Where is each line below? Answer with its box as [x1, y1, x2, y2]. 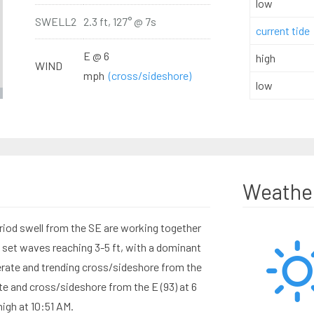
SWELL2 [34, 15, 76, 28]
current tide [255, 24, 310, 37]
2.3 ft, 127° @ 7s [83, 15, 156, 28]
